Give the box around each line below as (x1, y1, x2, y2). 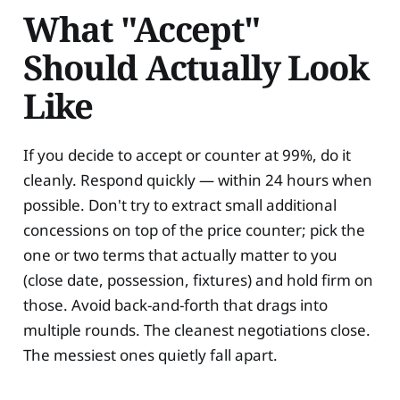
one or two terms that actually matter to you (22, 245, 337, 266)
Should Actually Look (22, 43, 369, 90)
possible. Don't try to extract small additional (22, 195, 337, 216)
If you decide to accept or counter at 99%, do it (22, 145, 351, 166)
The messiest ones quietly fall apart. (22, 345, 278, 366)
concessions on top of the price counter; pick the (22, 220, 365, 241)
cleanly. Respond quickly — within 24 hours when (22, 170, 372, 191)
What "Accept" (22, 4, 260, 52)
